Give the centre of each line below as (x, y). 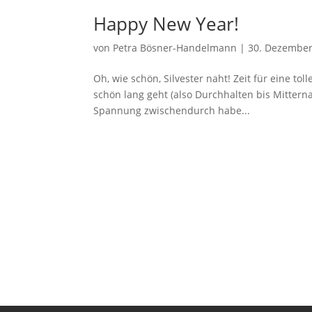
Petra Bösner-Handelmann (175, 47)
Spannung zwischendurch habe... (172, 110)
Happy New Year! (166, 23)
